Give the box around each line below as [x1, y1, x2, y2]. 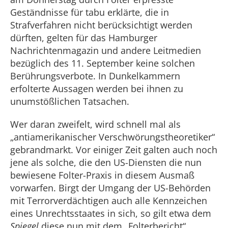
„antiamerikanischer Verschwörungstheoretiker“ [10, 131, 215, 143]
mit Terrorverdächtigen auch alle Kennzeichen [10, 194, 207, 207]
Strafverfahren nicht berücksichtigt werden [10, 19, 192, 31]
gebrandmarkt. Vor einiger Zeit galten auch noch [10, 144, 217, 156]
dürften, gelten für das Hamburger [10, 32, 157, 44]
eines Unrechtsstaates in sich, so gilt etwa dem [10, 207, 211, 219]
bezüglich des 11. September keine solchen [10, 57, 195, 69]
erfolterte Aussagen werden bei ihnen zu [10, 82, 183, 95]
